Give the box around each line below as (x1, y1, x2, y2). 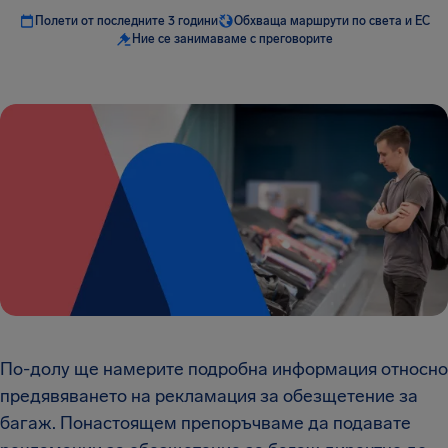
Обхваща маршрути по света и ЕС (233, 14, 430, 28)
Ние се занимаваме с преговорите (131, 32, 333, 46)
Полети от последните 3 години (34, 14, 218, 28)
